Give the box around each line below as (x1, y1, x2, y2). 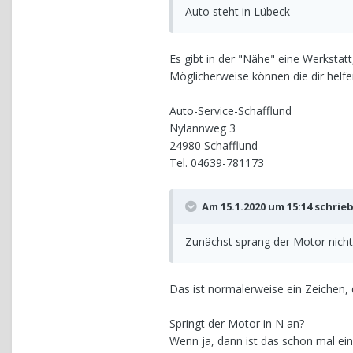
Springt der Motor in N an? (169, 316, 304, 332)
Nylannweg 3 (169, 121, 236, 136)
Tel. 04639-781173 (169, 155, 264, 171)
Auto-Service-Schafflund (169, 103, 292, 119)
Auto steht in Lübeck (185, 4, 290, 20)
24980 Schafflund (169, 138, 258, 154)
